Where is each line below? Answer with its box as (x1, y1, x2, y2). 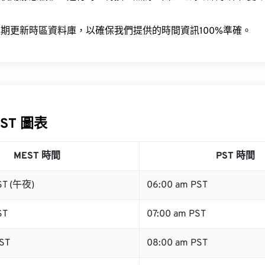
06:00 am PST (147, 179, 208, 191)
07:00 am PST (147, 208, 206, 220)
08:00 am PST (147, 237, 208, 249)
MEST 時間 (13, 150, 60, 162)
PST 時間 (215, 150, 255, 162)
